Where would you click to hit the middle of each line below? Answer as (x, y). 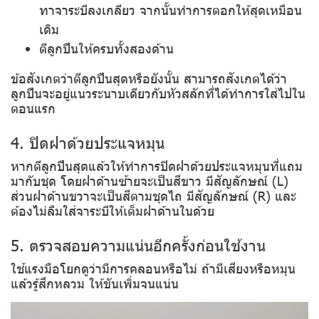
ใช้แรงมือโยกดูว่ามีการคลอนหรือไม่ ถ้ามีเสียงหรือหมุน (153, 268)
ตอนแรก (35, 108)
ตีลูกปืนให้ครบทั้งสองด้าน (106, 48)
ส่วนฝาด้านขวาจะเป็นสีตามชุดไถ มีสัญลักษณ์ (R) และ (153, 196)
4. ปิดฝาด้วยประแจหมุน (88, 142)
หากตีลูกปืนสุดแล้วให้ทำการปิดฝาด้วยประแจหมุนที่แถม (157, 166)
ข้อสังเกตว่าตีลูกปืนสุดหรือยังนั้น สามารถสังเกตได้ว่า (149, 78)
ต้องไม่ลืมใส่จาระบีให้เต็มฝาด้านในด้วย (113, 211)
